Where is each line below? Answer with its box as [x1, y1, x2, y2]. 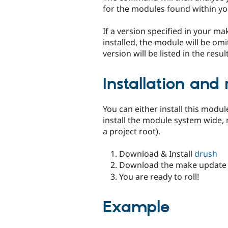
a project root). [103, 125, 160, 137]
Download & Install [119, 148, 194, 159]
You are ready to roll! [119, 170, 199, 182]
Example [103, 197, 169, 218]
